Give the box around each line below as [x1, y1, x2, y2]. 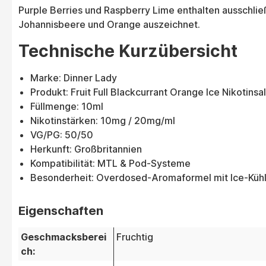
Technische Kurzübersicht [18, 41, 237, 62]
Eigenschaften [18, 204, 103, 218]
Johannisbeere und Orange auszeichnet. [18, 18, 200, 31]
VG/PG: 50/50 [30, 129, 93, 141]
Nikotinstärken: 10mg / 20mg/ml [30, 115, 175, 127]
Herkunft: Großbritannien [30, 143, 142, 156]
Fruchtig [116, 231, 153, 243]
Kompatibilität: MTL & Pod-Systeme [30, 157, 191, 170]
